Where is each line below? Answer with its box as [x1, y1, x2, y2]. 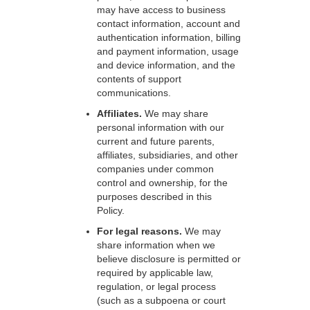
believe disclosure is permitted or [97, 253, 241, 264]
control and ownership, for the [97, 177, 228, 188]
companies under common [97, 163, 214, 174]
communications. [97, 87, 171, 98]
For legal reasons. [97, 226, 185, 237]
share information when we [97, 239, 215, 250]
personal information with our [97, 122, 224, 133]
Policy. [97, 205, 125, 216]
